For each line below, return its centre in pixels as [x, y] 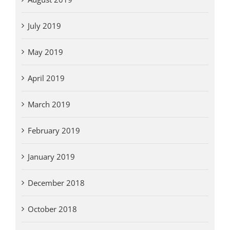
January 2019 [51, 157]
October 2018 [52, 209]
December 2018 [56, 183]
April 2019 [46, 78]
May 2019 [45, 52]
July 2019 [44, 26]
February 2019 [54, 131]
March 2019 [49, 104]
